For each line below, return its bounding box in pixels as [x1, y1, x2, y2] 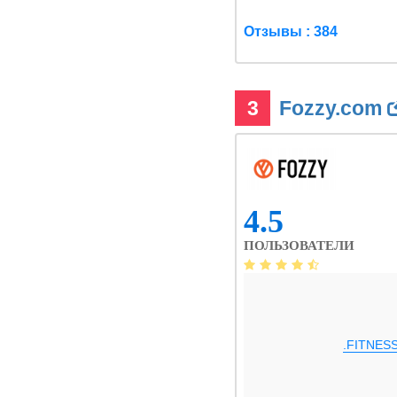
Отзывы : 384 [244, 24, 338, 39]
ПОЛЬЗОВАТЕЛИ [244, 238, 354, 253]
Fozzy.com [279, 97, 387, 120]
